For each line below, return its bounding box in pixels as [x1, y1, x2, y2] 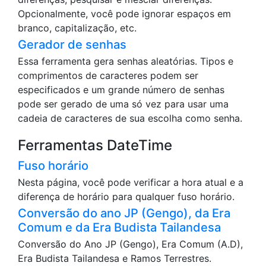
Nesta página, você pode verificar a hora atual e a [18, 176, 243, 189]
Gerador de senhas [18, 37, 126, 52]
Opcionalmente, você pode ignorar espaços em [18, 8, 231, 20]
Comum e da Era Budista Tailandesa [18, 220, 221, 235]
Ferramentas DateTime [18, 137, 172, 154]
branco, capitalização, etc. [18, 22, 137, 34]
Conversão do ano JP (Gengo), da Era [18, 206, 230, 221]
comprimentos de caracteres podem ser [18, 69, 198, 82]
